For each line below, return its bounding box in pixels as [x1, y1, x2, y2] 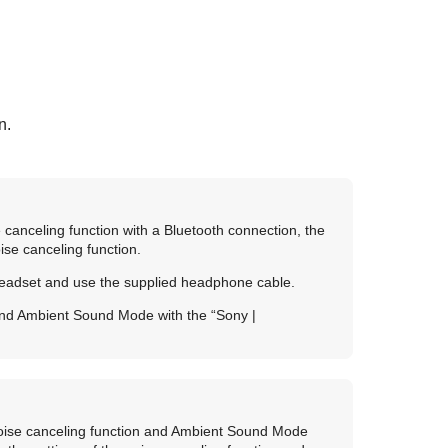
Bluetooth [163, 222, 224, 239]
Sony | [215, 307, 256, 324]
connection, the [223, 222, 325, 239]
